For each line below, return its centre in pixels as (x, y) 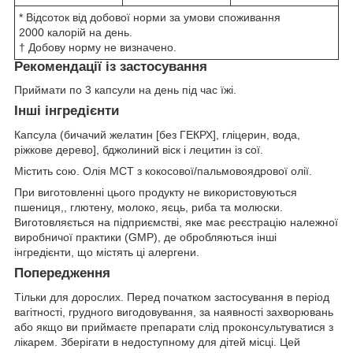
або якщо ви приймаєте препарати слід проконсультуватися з (174, 327)
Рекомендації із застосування (111, 66)
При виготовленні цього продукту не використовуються (156, 193)
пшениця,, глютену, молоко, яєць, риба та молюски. (149, 208)
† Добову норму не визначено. (98, 47)
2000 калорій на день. (76, 32)
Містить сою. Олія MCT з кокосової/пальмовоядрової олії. (163, 171)
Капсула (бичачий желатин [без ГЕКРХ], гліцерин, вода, (157, 135)
